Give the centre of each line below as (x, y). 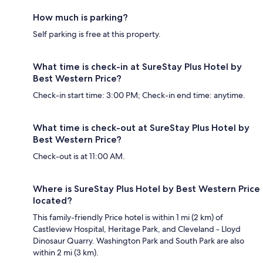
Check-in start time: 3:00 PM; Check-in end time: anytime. (139, 95)
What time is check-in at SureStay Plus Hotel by (137, 66)
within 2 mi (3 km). (66, 252)
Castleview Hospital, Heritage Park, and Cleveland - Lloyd (137, 229)
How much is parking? (80, 17)
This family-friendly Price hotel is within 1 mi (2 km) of (128, 217)
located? (53, 200)
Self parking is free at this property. (97, 34)
